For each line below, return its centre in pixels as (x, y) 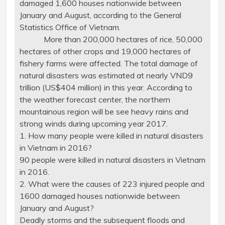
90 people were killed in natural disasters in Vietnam (112, 160)
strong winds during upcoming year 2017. (93, 124)
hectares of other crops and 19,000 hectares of (105, 51)
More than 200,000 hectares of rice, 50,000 (111, 39)
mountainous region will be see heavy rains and (104, 112)
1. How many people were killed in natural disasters (111, 136)
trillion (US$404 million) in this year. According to (106, 88)
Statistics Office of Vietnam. (70, 27)
